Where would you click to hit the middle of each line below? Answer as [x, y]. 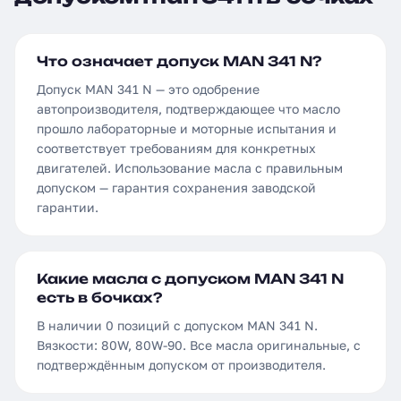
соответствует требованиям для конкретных [176, 148]
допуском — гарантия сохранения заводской [176, 188]
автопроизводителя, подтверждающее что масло [188, 109]
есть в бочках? [99, 298]
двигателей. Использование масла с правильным [190, 168]
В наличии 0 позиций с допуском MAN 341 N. [177, 325]
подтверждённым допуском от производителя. [181, 365]
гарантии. [68, 207]
